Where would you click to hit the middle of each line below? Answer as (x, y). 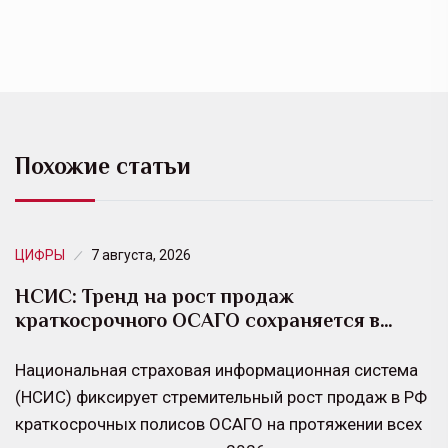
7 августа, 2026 (141, 254)
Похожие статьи (103, 165)
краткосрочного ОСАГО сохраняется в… (204, 319)
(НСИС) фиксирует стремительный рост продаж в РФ (221, 396)
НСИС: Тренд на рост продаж (154, 295)
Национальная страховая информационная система (216, 369)
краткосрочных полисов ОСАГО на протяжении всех (218, 423)
